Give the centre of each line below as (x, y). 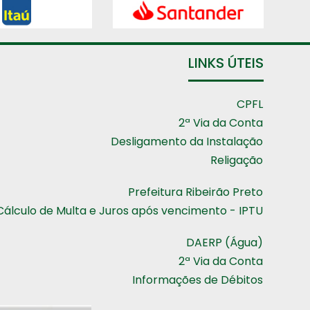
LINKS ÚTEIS (226, 63)
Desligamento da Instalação (186, 141)
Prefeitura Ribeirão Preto (195, 192)
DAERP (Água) (224, 242)
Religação (236, 160)
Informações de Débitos (197, 280)
